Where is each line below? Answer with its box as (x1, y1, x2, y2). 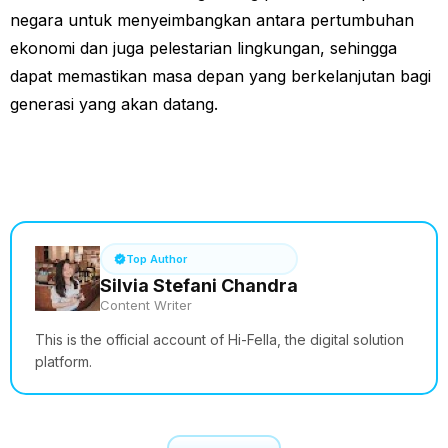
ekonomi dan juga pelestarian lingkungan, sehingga (10, 38, 397, 59)
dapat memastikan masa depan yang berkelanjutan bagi (10, 66, 431, 87)
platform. (35, 352, 92, 370)
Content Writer (100, 296, 192, 313)
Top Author (126, 251, 187, 266)
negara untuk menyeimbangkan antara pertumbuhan (10, 10, 414, 31)
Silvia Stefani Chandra (100, 274, 298, 296)
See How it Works (156, 165, 292, 185)
